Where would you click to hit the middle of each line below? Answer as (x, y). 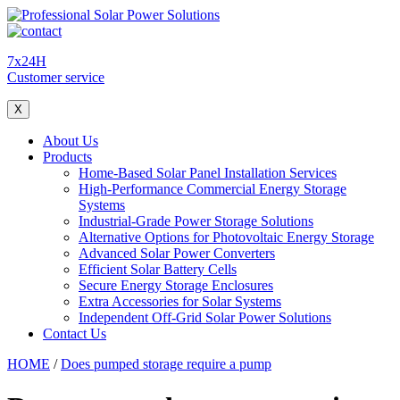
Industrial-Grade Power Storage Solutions (196, 221)
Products (67, 157)
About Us (71, 141)
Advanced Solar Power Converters (177, 253)
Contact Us (75, 333)
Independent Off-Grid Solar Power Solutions (205, 317)
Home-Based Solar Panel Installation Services (208, 173)
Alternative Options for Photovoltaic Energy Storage (226, 237)
